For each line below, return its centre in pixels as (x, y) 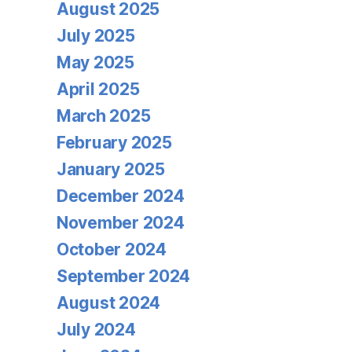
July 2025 (96, 36)
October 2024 (112, 249)
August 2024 (109, 303)
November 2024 (121, 223)
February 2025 (114, 143)
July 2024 (96, 330)
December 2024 (121, 196)
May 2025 (95, 62)
